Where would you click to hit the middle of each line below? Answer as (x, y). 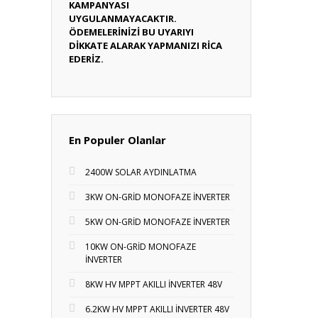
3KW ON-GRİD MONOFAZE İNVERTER (158, 197)
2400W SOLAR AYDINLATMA (141, 172)
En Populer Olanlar (117, 140)
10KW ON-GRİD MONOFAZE (141, 247)
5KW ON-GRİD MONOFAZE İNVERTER (158, 222)
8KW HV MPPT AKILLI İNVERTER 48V (154, 284)
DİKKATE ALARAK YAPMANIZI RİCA (146, 45)
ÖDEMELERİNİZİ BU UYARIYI (131, 32)
